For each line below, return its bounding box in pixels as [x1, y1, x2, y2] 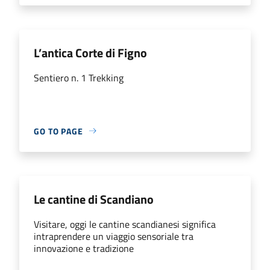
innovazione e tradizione [34, 240, 134, 256]
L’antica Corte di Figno [34, 43, 147, 62]
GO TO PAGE [34, 124, 83, 137]
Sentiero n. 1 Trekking [34, 70, 124, 85]
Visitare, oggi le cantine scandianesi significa [34, 216, 216, 231]
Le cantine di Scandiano [34, 189, 154, 209]
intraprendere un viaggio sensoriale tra [34, 228, 193, 243]
